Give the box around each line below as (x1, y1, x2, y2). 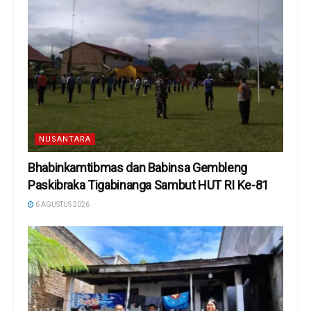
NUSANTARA (39, 134, 91, 144)
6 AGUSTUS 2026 (34, 200, 90, 208)
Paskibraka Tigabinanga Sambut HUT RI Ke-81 (28, 177, 269, 192)
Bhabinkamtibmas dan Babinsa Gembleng (28, 160, 248, 175)
